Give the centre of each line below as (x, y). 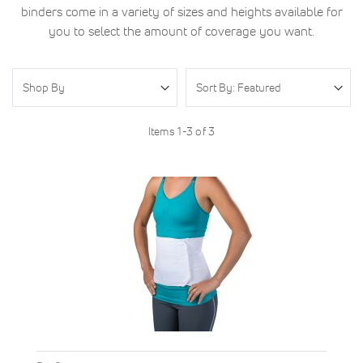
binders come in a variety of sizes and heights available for (181, 11)
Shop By (44, 88)
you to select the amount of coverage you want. (181, 31)
